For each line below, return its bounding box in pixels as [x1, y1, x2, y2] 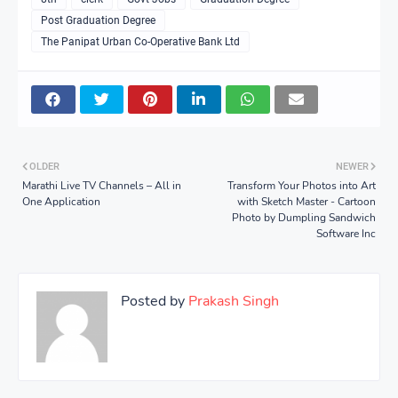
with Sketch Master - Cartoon [237, 194, 376, 209]
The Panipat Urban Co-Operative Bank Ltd [41, 35, 240, 48]
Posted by [121, 291, 185, 311]
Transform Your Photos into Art [227, 178, 376, 193]
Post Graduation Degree [41, 13, 155, 27]
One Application [22, 194, 100, 209]
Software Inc [316, 226, 376, 241]
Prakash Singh [185, 291, 279, 311]
